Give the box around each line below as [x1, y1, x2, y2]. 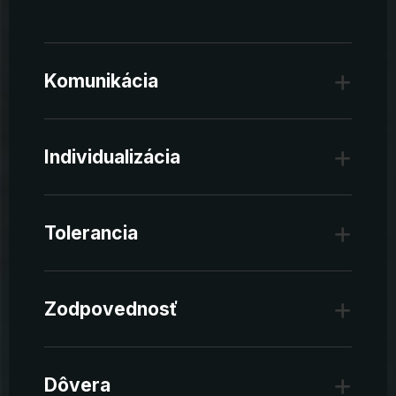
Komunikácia [44, 69, 158, 92]
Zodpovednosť [44, 297, 178, 320]
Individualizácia [44, 145, 180, 168]
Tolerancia [44, 221, 138, 244]
